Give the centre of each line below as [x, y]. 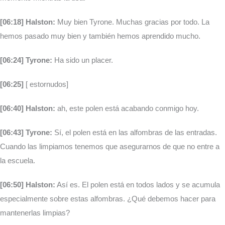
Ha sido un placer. [83, 60]
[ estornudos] [46, 84]
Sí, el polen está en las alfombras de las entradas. [135, 133]
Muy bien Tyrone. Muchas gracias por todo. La [132, 22]
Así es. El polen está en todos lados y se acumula [138, 185]
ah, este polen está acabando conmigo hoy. [127, 108]
